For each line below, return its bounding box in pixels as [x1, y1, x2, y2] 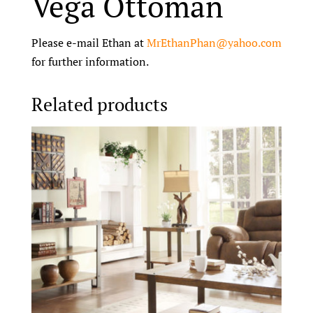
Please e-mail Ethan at [31, 34, 147, 50]
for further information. [31, 53, 149, 69]
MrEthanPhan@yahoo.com [146, 34, 282, 50]
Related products [31, 92, 168, 116]
